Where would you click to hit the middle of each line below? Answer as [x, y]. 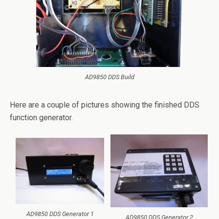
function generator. [41, 117]
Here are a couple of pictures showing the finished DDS [105, 105]
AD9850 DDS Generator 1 [60, 214]
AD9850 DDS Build [109, 77]
